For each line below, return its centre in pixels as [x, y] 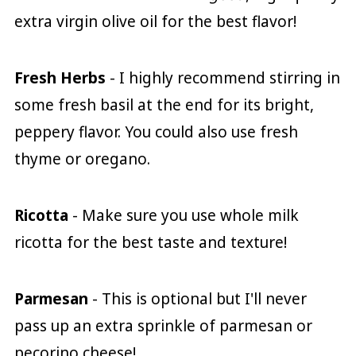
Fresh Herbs [60, 78]
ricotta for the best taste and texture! [150, 243]
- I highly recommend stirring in [222, 78]
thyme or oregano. [82, 159]
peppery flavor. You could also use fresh [156, 132]
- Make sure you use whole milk [183, 216]
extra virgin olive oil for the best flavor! [155, 22]
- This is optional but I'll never [197, 299]
